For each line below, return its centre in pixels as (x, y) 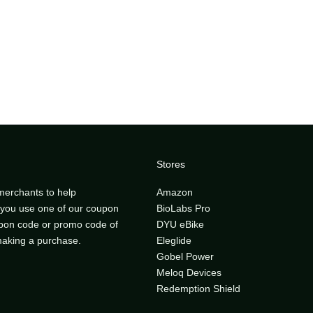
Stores (171, 164)
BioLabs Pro (183, 208)
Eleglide (174, 240)
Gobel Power (185, 256)
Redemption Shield (198, 289)
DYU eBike (180, 224)
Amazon (175, 192)
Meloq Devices (189, 272)
